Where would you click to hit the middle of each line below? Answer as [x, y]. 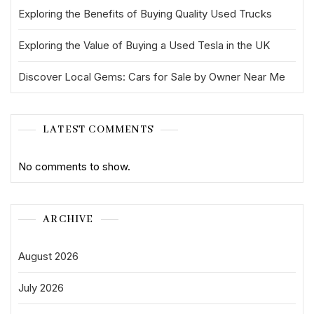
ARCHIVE [68, 219]
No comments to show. [74, 166]
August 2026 [48, 256]
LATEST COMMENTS [98, 130]
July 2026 [41, 288]
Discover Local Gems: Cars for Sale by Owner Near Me [152, 77]
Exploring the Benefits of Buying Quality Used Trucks [145, 14]
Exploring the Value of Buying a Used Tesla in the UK [144, 45]
